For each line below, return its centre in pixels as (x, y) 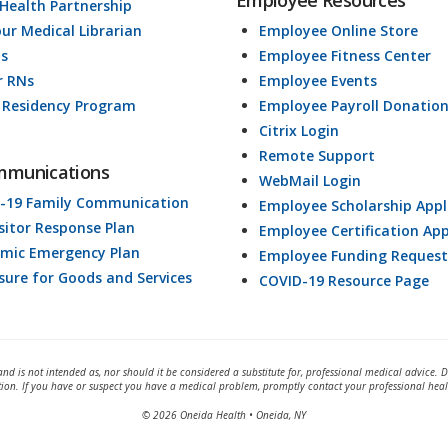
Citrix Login (298, 131)
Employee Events (317, 81)
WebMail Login (309, 181)
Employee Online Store (338, 31)
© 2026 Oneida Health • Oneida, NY (224, 415)
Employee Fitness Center (344, 56)
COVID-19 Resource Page (343, 281)
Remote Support (316, 156)
